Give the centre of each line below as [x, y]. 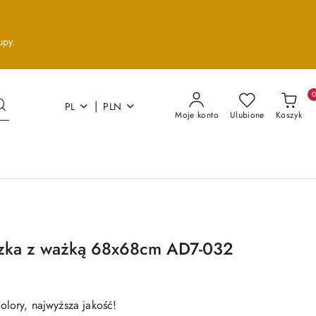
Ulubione [247, 115]
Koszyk [288, 115]
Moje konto [197, 115]
